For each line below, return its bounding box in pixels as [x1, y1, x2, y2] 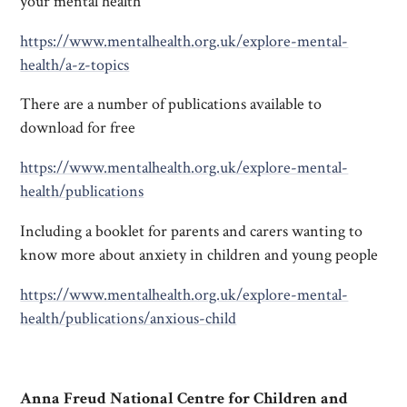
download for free [20, 117, 136, 139]
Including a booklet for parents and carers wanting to [20, 221, 363, 243]
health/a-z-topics [20, 54, 130, 75]
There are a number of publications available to [20, 94, 323, 115]
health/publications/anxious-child [20, 307, 237, 329]
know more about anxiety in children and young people [20, 244, 379, 266]
